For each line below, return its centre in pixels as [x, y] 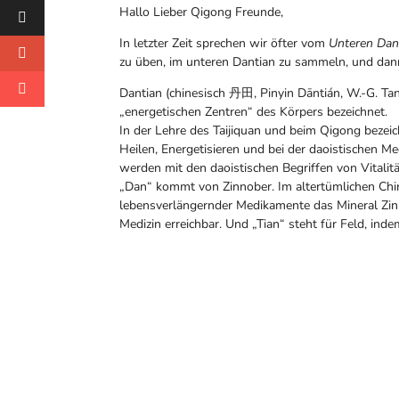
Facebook [204, 319]
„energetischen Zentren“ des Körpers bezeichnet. [254, 111]
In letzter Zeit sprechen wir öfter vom [224, 43]
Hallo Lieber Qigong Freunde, [202, 12]
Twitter [318, 319]
